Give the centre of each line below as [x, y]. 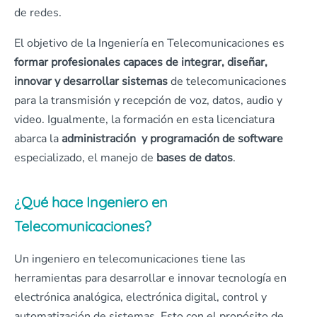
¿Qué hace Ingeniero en [91, 202]
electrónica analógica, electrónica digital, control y [140, 297]
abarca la [38, 139]
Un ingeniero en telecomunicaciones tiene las [130, 259]
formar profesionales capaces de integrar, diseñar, [141, 62]
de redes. [38, 13]
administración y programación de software [172, 139]
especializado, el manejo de [85, 158]
